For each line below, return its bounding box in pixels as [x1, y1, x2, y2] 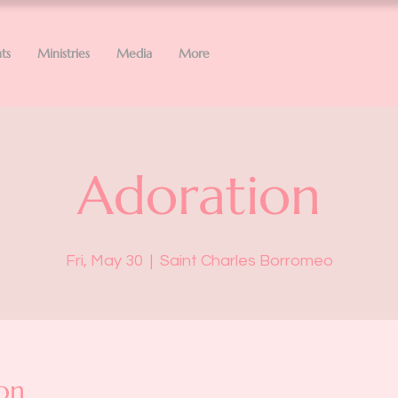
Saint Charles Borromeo [159, 252, 333, 269]
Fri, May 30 [65, 252, 143, 269]
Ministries [37, 45, 90, 61]
